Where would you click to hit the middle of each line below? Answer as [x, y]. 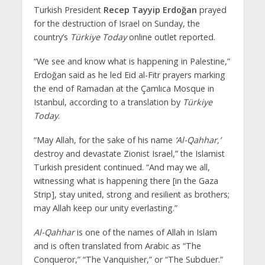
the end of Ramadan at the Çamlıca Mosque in [124, 89]
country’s [52, 37]
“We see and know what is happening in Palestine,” [132, 62]
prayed [211, 10]
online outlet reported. [172, 37]
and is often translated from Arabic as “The [117, 246]
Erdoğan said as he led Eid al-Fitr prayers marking [129, 75]
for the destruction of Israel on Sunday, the [117, 24]
